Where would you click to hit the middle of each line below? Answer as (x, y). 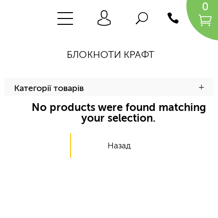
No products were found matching (118, 108)
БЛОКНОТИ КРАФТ (110, 54)
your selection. (119, 118)
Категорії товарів (49, 88)
